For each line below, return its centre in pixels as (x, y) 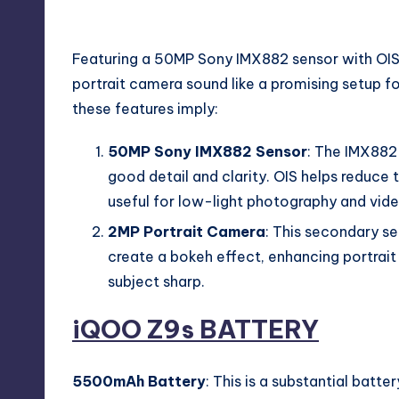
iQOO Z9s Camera (129, 18)
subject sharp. (156, 282)
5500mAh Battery (139, 382)
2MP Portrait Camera (187, 232)
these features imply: (145, 108)
